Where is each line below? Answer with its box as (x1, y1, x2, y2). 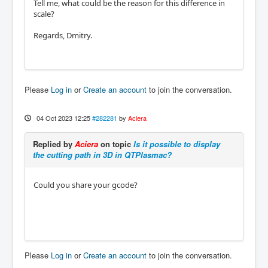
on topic (98, 138, 133, 150)
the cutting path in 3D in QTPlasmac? (33, 148, 172, 160)
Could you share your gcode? (33, 179, 138, 190)
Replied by (33, 138, 75, 150)
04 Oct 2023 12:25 (36, 112, 90, 123)
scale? (33, 8, 54, 19)
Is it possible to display (133, 138, 220, 150)
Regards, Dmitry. (33, 29, 92, 41)
